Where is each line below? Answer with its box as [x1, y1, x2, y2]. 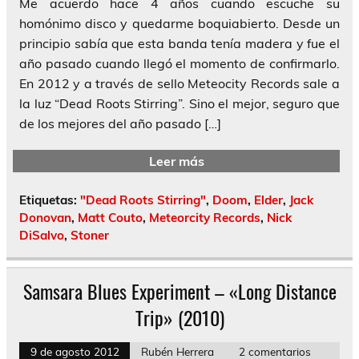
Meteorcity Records [149, 210, 260, 226]
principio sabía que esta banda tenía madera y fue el [19, 35, 340, 52]
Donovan [19, 210, 71, 226]
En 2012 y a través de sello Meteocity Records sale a [19, 75, 340, 92]
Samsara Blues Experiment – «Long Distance [22, 276, 337, 306]
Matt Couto [78, 210, 143, 226]
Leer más [148, 152, 204, 169]
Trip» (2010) [135, 303, 224, 333]
